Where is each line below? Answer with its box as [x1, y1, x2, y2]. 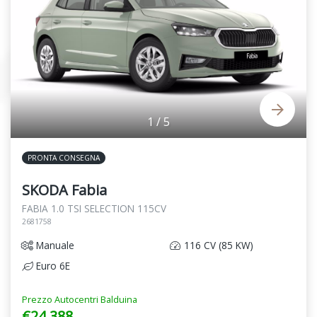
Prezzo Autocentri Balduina [22, 293, 137, 306]
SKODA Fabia [22, 180, 107, 200]
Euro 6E [33, 259, 70, 273]
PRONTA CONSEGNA [28, 153, 100, 163]
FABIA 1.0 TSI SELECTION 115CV [22, 202, 166, 216]
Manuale [33, 238, 74, 253]
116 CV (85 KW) [181, 238, 253, 253]
